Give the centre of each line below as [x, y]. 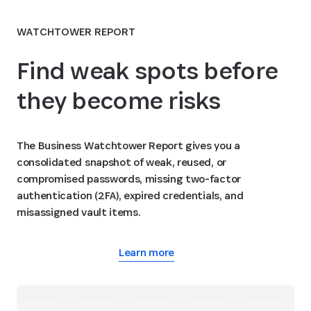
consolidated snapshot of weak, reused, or [121, 162]
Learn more [146, 252]
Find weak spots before [148, 70]
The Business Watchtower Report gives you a [128, 145]
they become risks [119, 100]
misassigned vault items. [79, 212]
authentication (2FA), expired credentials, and [130, 195]
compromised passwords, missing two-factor [129, 178]
